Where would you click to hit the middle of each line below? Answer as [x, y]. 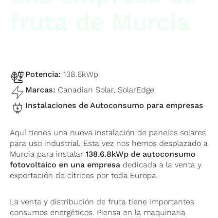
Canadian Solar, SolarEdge [106, 90]
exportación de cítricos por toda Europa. [84, 175]
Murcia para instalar [48, 154]
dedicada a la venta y [162, 164]
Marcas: [42, 90]
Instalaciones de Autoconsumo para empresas [115, 105]
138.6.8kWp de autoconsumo [141, 154]
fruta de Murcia [100, 22]
